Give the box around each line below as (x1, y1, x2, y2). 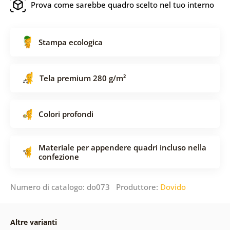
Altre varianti (10, 217, 57, 227)
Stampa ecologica (38, 36, 103, 47)
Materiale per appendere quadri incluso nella (38, 142, 206, 152)
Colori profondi (38, 108, 93, 119)
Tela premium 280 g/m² (39, 72, 126, 83)
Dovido (160, 181, 186, 192)
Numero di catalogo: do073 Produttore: (10, 181, 160, 192)
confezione (38, 151, 79, 162)
